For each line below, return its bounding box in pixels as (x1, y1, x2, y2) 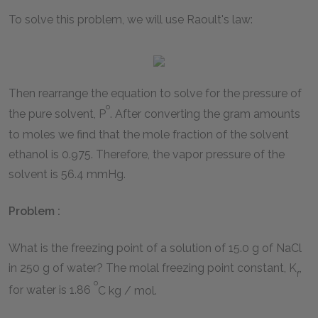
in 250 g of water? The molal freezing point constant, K (9, 261, 297, 275)
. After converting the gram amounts (110, 107, 300, 121)
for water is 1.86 (9, 283, 94, 297)
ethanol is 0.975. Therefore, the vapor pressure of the (9, 147, 285, 161)
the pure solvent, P (9, 107, 106, 121)
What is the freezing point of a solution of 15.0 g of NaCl (9, 241, 302, 255)
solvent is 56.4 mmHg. (9, 167, 126, 181)
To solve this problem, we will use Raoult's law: (9, 13, 253, 27)
